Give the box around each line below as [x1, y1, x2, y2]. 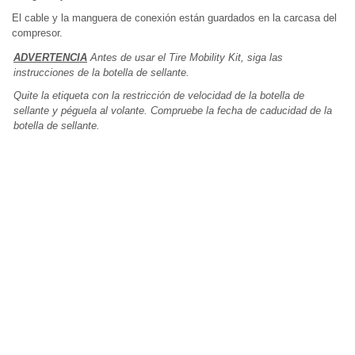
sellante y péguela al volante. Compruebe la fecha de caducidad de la [13, 105, 332, 117]
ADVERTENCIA [13, 52, 87, 64]
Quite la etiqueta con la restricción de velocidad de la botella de [13, 90, 304, 102]
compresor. [12, 27, 63, 40]
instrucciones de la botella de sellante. [13, 67, 189, 79]
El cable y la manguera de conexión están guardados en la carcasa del [12, 12, 337, 25]
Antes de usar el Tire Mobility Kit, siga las [87, 52, 283, 64]
